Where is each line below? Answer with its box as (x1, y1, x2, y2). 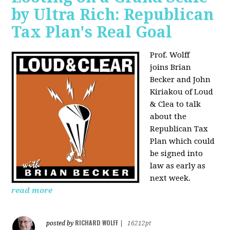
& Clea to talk (150, 100, 201, 109)
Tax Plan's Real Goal (11, 23, 172, 42)
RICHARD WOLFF (75, 218, 119, 227)
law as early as (150, 161, 206, 171)
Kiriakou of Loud (150, 87, 214, 97)
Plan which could (150, 137, 215, 146)
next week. (150, 174, 193, 183)
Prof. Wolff (150, 50, 190, 60)
